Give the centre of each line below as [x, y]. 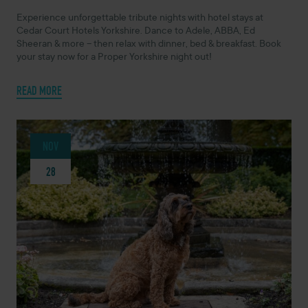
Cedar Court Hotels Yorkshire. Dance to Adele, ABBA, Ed [136, 31]
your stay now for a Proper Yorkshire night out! [114, 57]
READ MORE [39, 90]
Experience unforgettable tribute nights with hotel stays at [140, 18]
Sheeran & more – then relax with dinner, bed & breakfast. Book [149, 44]
